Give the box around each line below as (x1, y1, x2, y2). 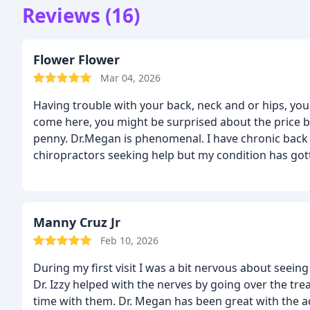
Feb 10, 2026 (100, 234, 158, 248)
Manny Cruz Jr (33, 214, 120, 231)
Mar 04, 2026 (100, 71, 161, 85)
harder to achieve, (33, 164, 128, 180)
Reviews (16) (22, 1, 140, 28)
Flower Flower (33, 51, 120, 69)
